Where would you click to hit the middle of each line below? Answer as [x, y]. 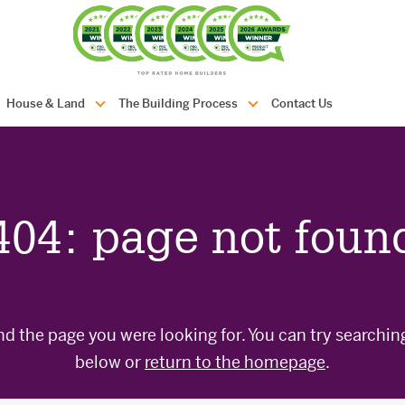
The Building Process [178, 103]
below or [110, 363]
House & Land [46, 103]
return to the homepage [235, 363]
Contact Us [302, 103]
